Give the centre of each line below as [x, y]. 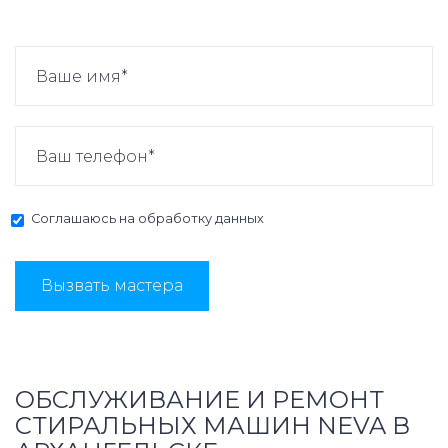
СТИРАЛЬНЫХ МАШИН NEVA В [212, 426]
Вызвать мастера [112, 286]
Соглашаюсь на [84, 219]
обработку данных [201, 219]
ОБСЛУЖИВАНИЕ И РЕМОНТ [199, 400]
